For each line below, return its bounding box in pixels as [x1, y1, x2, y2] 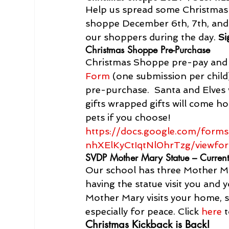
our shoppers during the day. [85, 31, 219, 42]
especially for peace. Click [85, 205, 202, 217]
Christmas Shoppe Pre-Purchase [85, 43, 211, 56]
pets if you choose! [85, 111, 171, 123]
